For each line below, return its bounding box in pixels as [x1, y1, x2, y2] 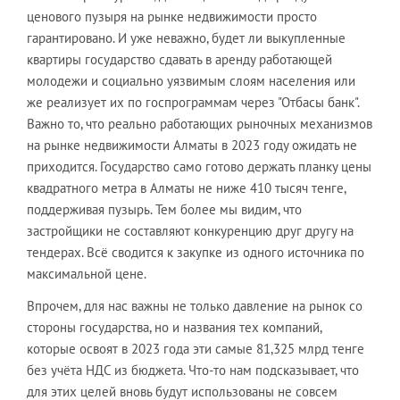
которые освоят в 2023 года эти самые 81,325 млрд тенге [27, 340, 364, 357]
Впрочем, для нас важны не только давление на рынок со [27, 297, 362, 314]
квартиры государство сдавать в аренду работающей [27, 51, 332, 68]
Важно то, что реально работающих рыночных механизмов [27, 115, 372, 132]
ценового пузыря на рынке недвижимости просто [27, 8, 317, 25]
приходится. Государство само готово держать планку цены [27, 158, 371, 175]
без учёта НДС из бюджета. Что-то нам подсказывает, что [27, 362, 359, 379]
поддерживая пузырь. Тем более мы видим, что [27, 201, 302, 218]
